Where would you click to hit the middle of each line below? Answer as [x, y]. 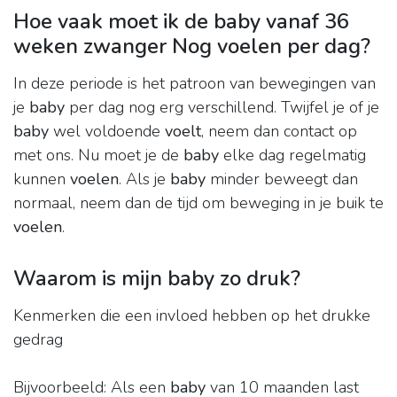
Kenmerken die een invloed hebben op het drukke [192, 316]
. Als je [144, 179]
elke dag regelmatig [292, 156]
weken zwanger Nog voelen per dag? [192, 47]
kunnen [42, 179]
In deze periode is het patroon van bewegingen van [195, 84]
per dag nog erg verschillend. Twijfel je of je [222, 108]
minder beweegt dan [282, 179]
